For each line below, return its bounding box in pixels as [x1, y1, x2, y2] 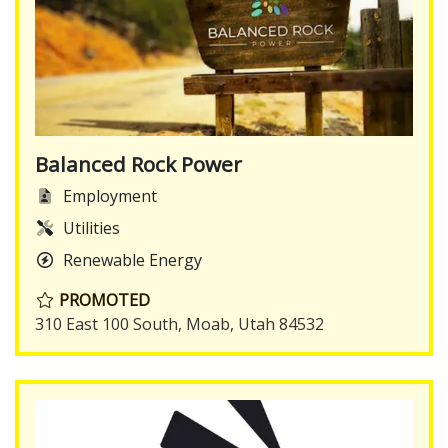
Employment [63, 185, 157, 208]
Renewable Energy [63, 249, 202, 272]
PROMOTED [55, 289, 150, 312]
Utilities [63, 217, 120, 240]
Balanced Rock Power [35, 150, 242, 179]
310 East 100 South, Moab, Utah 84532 [35, 313, 324, 336]
